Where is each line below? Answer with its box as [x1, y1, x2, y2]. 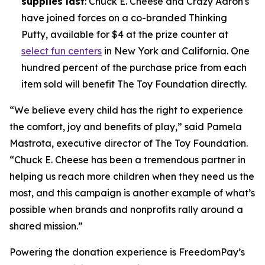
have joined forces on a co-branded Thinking [21, 12, 227, 24]
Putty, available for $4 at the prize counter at [21, 28, 228, 41]
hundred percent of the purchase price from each [21, 62, 247, 74]
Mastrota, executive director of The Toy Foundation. [9, 137, 248, 150]
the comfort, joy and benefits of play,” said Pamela [9, 121, 242, 133]
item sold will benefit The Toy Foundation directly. [21, 78, 247, 91]
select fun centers [21, 45, 102, 57]
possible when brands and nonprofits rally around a [9, 203, 243, 216]
